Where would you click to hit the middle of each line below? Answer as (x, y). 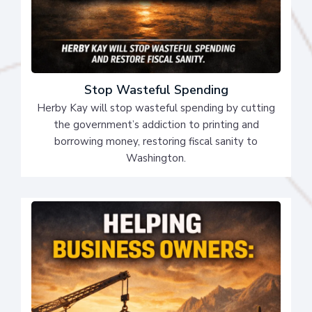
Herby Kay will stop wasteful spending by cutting (156, 108)
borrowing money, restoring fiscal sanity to (156, 142)
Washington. (156, 158)
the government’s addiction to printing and (156, 125)
